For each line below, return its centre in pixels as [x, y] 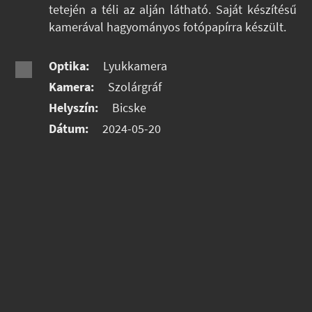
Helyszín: [74, 108]
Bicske [128, 108]
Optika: [69, 67]
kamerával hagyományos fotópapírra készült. [168, 28]
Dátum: [69, 129]
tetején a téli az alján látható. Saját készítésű [173, 10]
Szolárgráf [134, 87]
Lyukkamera [134, 67]
